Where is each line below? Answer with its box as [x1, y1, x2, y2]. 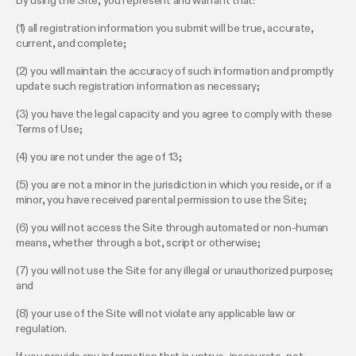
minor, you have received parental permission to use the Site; [16, 195, 307, 207]
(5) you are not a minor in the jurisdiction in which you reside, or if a [16, 180, 331, 192]
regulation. [16, 323, 67, 335]
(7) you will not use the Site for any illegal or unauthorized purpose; [16, 265, 334, 277]
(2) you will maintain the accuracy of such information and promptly [16, 66, 334, 78]
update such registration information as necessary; [16, 81, 260, 93]
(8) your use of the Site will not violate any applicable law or [16, 308, 296, 320]
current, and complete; [16, 38, 126, 50]
